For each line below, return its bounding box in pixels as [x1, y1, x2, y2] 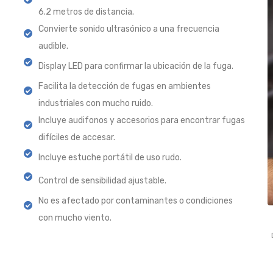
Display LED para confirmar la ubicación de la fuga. [38, 61, 234, 72]
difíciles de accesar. [38, 132, 116, 143]
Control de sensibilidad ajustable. [38, 175, 167, 186]
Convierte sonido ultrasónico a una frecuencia [38, 24, 220, 35]
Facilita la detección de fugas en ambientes [38, 81, 211, 92]
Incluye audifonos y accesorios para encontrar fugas [38, 115, 246, 126]
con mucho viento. [38, 213, 112, 224]
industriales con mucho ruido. [38, 98, 154, 109]
